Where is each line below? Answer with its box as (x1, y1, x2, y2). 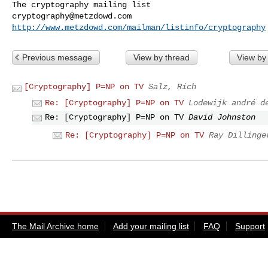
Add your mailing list (112, 221, 189, 231)
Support (234, 221, 265, 231)
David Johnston (188, 112, 255, 123)
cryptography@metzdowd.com (12, 11, 132, 21)
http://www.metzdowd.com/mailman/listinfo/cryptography (12, 22, 266, 32)
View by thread (133, 52, 190, 62)
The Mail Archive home (12, 221, 99, 231)
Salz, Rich (148, 81, 196, 92)
